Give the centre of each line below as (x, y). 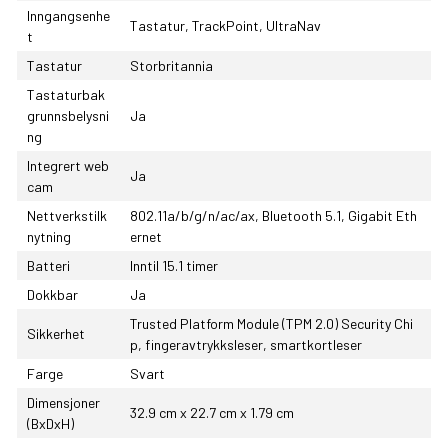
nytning (49, 237)
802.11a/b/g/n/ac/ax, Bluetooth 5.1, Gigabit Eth (273, 216)
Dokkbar (52, 295)
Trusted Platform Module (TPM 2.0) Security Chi (271, 324)
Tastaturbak (66, 95)
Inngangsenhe (68, 16)
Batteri (48, 266)
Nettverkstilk (67, 216)
